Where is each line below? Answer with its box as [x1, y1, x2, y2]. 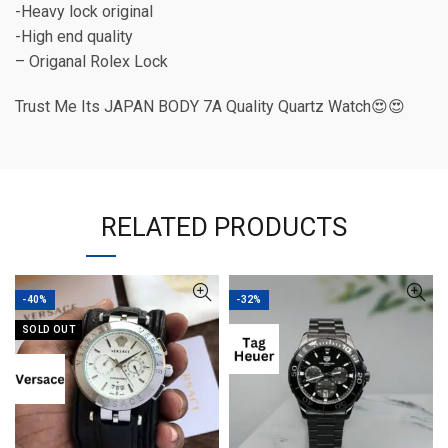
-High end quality [15, 27, 133, 46]
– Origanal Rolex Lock [15, 52, 168, 71]
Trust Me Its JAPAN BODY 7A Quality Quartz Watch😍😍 [15, 97, 405, 116]
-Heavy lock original [15, 2, 153, 21]
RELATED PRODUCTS [101, 212, 347, 242]
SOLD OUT [22, 324, 76, 335]
